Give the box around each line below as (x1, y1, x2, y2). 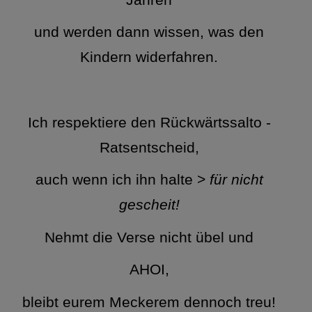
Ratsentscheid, (99, 139, 199, 156)
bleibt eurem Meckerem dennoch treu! (22, 293, 276, 311)
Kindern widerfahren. (80, 49, 218, 66)
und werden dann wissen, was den (34, 24, 264, 41)
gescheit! (118, 196, 180, 214)
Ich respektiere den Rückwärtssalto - (27, 114, 271, 131)
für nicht (209, 171, 263, 189)
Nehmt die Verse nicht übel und (45, 228, 253, 246)
